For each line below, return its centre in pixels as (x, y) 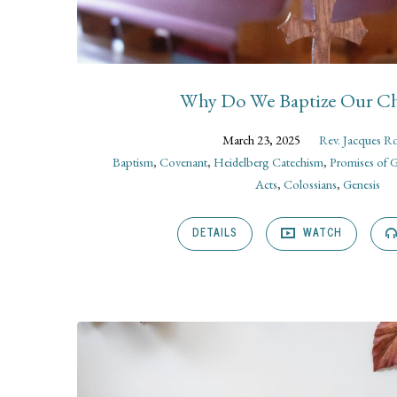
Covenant (183, 161)
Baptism (132, 161)
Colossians (311, 183)
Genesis (362, 183)
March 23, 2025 (262, 139)
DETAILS (215, 233)
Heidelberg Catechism (268, 161)
